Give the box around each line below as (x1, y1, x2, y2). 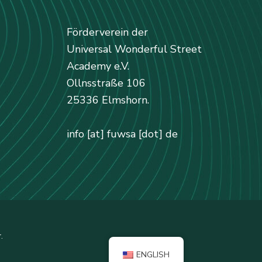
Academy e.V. (66, 59, 129, 73)
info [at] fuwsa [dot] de (66, 127, 178, 141)
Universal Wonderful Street (66, 42, 202, 56)
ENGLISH (136, 249, 170, 260)
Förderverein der (66, 25, 148, 39)
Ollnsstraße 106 (66, 76, 146, 90)
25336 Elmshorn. (66, 93, 149, 107)
